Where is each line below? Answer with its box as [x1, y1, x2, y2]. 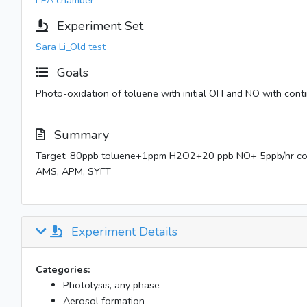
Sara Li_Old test [36, 40, 106, 53]
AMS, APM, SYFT [36, 164, 111, 178]
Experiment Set [53, 18, 143, 34]
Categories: [36, 262, 90, 276]
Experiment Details [68, 223, 177, 240]
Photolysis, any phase [63, 278, 160, 292]
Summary [51, 127, 109, 143]
